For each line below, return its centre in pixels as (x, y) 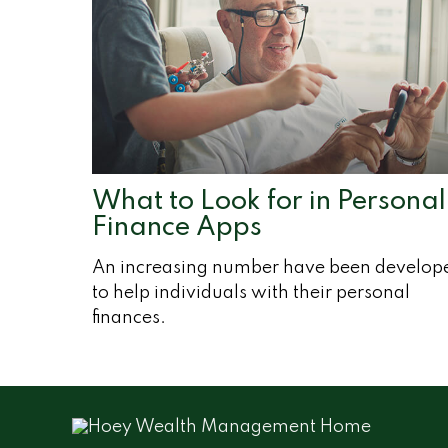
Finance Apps (177, 228)
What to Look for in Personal (269, 202)
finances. (129, 318)
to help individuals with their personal (251, 293)
